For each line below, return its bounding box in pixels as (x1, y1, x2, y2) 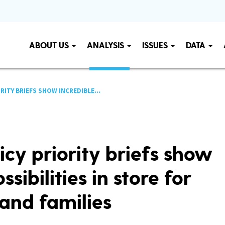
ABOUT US (29, 40, 71, 51)
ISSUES (142, 40, 170, 51)
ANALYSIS (87, 40, 126, 51)
